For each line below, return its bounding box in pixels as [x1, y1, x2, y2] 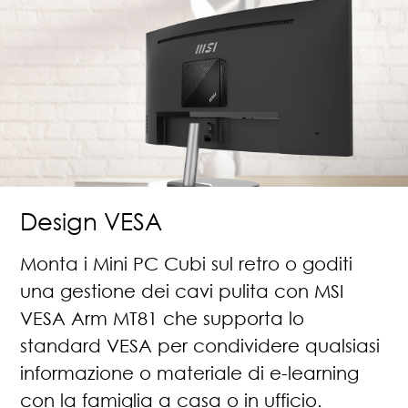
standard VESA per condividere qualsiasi [20, 333, 381, 356]
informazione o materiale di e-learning [20, 361, 360, 383]
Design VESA [20, 206, 163, 236]
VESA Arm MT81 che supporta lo [20, 306, 305, 329]
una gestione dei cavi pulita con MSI [20, 279, 345, 301]
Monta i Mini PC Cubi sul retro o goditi [20, 251, 353, 274]
